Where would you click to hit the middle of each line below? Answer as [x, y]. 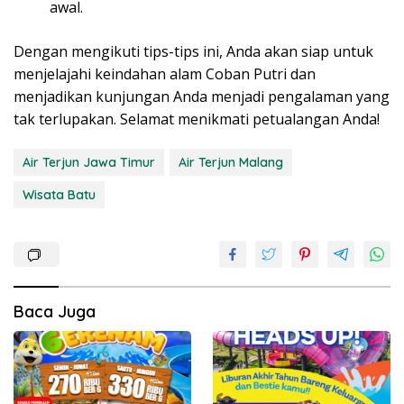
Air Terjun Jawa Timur [89, 162]
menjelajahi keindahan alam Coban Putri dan [165, 73]
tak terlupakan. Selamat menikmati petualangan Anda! [197, 119]
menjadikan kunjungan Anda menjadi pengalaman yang [202, 96]
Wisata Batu [59, 194]
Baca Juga [55, 311]
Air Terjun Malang [231, 162]
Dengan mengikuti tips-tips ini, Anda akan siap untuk [193, 51]
